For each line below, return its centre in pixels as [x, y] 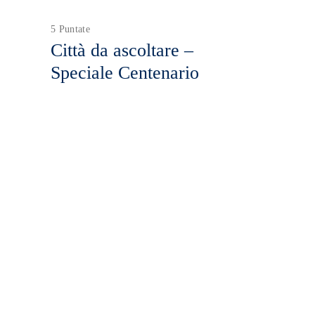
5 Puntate [71, 29]
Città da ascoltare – [122, 50]
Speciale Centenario [125, 73]
